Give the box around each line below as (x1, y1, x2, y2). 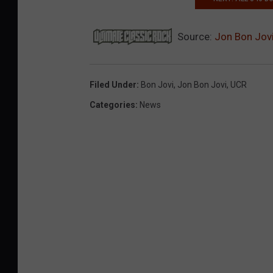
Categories (90, 99, 135, 110)
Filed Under (90, 79, 136, 90)
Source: (175, 30, 214, 43)
